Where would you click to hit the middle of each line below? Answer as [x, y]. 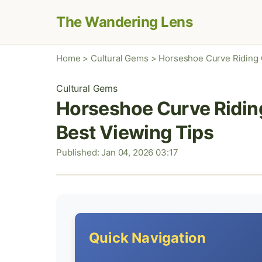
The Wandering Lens [125, 22]
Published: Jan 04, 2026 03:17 [117, 152]
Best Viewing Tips [135, 132]
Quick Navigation [148, 238]
